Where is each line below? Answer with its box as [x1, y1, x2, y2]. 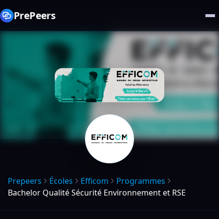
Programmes [116, 175, 165, 186]
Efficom [81, 175, 109, 186]
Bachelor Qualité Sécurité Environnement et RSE [8, 187, 186, 198]
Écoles [49, 175, 73, 186]
